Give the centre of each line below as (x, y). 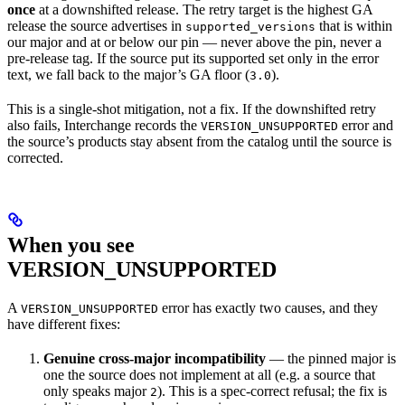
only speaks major (97, 391)
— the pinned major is (331, 358)
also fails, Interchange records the (104, 125)
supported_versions (250, 26)
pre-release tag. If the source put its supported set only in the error (193, 58)
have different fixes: (64, 324)
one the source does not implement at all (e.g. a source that (209, 374)
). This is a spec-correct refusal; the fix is (272, 391)
